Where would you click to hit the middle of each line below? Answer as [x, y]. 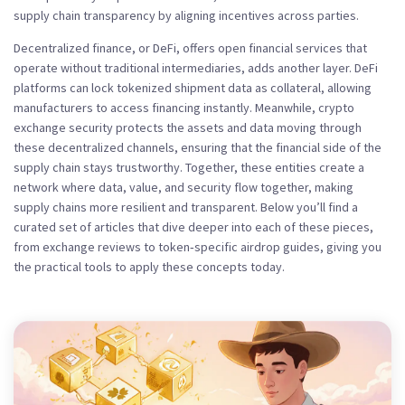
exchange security [65, 127]
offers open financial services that [275, 48]
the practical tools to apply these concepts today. [149, 267]
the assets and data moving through [264, 127]
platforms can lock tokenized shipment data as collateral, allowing [193, 88]
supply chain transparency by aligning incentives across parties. [186, 15]
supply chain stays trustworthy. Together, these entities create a [189, 167]
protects [140, 127]
